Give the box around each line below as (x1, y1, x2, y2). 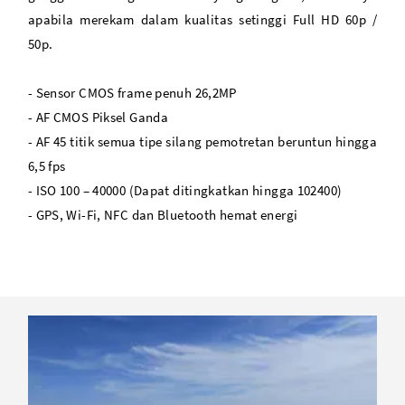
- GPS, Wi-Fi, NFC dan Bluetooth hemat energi (27, 206, 298, 224)
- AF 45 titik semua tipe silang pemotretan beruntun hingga (27, 133, 378, 151)
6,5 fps (27, 157, 66, 175)
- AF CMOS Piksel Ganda (27, 108, 169, 127)
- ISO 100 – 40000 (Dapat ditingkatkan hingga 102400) (27, 182, 343, 200)
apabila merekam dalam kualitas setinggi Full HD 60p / (27, 11, 378, 29)
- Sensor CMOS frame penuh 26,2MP (27, 84, 237, 102)
